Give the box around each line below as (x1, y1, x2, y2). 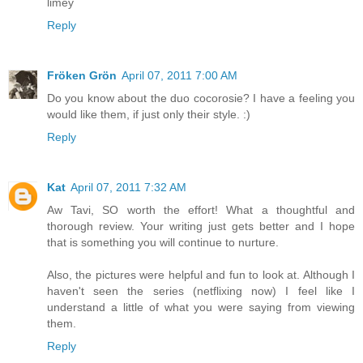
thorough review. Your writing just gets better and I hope (47, 219, 355, 233)
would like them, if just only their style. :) (47, 107, 250, 121)
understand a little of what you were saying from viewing (47, 300, 355, 314)
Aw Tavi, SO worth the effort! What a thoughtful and (47, 203, 355, 216)
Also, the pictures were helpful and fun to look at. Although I (47, 267, 355, 281)
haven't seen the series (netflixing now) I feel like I (47, 284, 355, 297)
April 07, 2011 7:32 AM (70, 180, 186, 194)
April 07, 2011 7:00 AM (122, 68, 237, 82)
